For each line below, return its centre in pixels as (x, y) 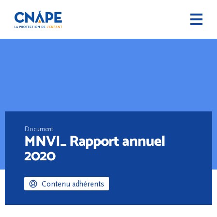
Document (39, 129)
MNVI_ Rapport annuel (95, 140)
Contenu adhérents (73, 184)
